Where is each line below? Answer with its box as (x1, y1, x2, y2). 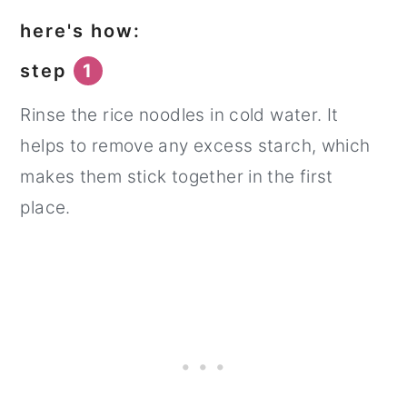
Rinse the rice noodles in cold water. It (20, 104, 339, 126)
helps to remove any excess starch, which (20, 135, 371, 157)
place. (20, 197, 71, 219)
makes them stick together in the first (20, 166, 333, 188)
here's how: (20, 20, 142, 43)
